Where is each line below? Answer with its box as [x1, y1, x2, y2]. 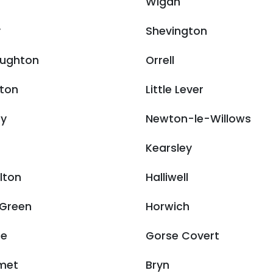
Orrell [146, 53, 174, 68]
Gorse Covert [146, 229, 219, 243]
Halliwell [146, 170, 188, 185]
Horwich [146, 199, 190, 214]
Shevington [146, 24, 207, 38]
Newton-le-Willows [146, 112, 251, 126]
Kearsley [146, 141, 192, 155]
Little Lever [146, 82, 204, 97]
